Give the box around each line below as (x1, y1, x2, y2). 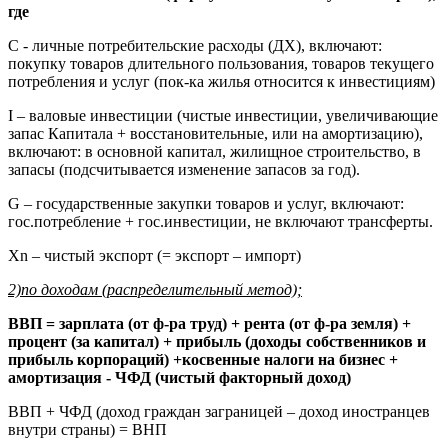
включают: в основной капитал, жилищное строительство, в (8, 142, 421, 160)
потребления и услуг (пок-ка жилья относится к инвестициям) (8, 72, 435, 90)
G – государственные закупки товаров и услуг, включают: (8, 194, 404, 212)
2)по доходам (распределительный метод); (8, 280, 302, 298)
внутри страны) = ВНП (8, 420, 167, 438)
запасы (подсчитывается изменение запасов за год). (8, 160, 360, 178)
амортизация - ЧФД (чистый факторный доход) (8, 368, 351, 386)
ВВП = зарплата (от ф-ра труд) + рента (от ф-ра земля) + (8, 314, 411, 332)
